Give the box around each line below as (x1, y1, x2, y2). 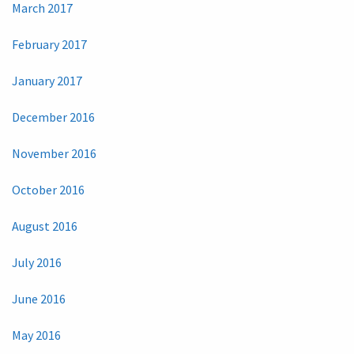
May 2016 (12, 327, 61, 343)
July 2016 (12, 254, 62, 270)
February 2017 (12, 36, 87, 52)
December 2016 (12, 109, 95, 125)
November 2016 (12, 145, 96, 161)
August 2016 (12, 218, 77, 234)
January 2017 (12, 73, 82, 88)
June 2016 (12, 291, 66, 307)
